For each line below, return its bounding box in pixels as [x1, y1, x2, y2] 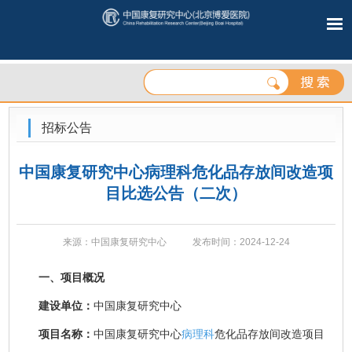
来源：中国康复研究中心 [62, 236, 167, 247]
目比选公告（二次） [105, 184, 247, 202]
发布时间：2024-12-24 [192, 236, 290, 247]
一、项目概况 [16, 270, 105, 284]
